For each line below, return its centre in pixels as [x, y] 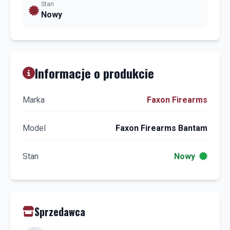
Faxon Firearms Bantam [161, 128]
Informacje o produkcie [94, 73]
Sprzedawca [60, 212]
